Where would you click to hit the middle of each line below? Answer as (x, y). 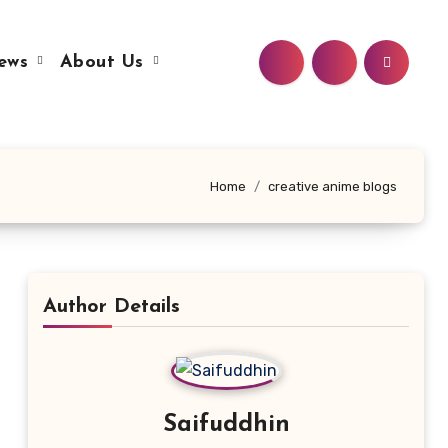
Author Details (111, 307)
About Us (105, 62)
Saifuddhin (226, 425)
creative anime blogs (332, 186)
